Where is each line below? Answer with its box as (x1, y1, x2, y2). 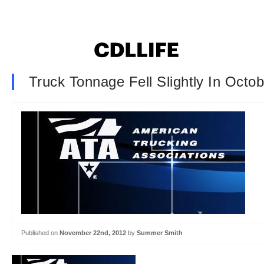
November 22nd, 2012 (60, 229, 126, 236)
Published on (21, 229, 60, 236)
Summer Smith (137, 229, 183, 236)
